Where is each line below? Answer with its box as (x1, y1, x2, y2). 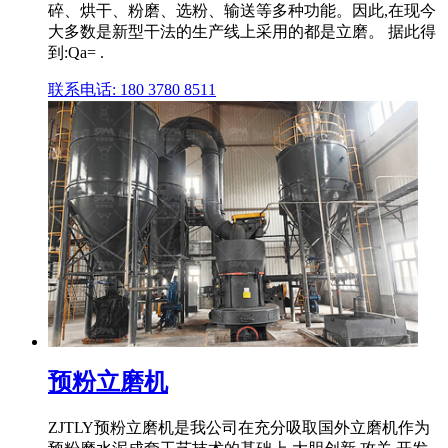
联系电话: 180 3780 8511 (48, 80, 216, 98)
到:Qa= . (48, 43, 104, 61)
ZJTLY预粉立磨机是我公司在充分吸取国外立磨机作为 (48, 419, 430, 437)
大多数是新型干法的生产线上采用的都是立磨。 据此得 (48, 22, 436, 40)
